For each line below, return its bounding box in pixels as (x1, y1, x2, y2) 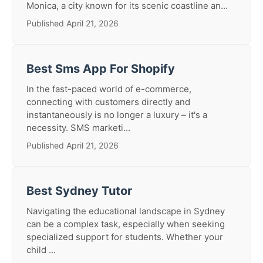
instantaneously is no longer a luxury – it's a (26, 109, 207, 120)
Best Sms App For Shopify (26, 62, 175, 76)
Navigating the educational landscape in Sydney (26, 205, 225, 217)
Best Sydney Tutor (26, 184, 132, 198)
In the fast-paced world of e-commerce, (26, 83, 191, 95)
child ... (26, 244, 56, 255)
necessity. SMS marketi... (26, 122, 130, 133)
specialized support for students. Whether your (26, 231, 223, 242)
